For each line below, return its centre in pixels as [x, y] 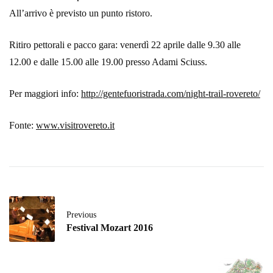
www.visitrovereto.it [75, 126]
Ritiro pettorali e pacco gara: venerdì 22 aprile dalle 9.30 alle [125, 45]
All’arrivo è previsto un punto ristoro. [81, 13]
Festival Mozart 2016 [110, 228]
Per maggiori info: [45, 94]
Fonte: [23, 126]
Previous [81, 215]
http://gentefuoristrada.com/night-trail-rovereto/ [171, 94]
